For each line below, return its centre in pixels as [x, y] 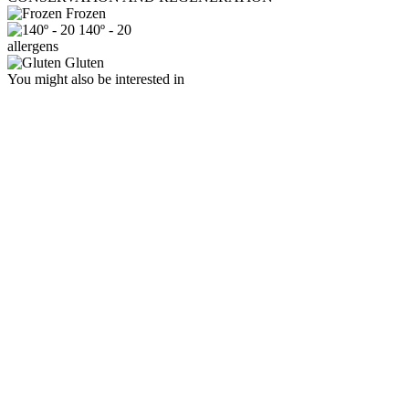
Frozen [86, 14]
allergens [33, 47]
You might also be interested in [96, 79]
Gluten [84, 63]
